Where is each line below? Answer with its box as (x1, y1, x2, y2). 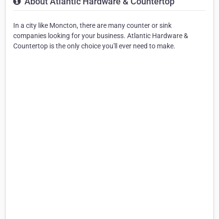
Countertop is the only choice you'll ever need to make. (13, 42, 175, 50)
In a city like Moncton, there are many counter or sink (13, 21, 172, 29)
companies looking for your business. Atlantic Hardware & (13, 31, 188, 40)
